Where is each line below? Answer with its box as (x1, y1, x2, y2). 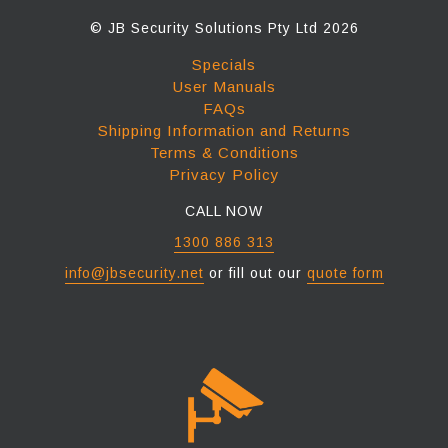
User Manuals (172, 78, 276, 95)
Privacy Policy (168, 166, 280, 183)
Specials (192, 56, 256, 73)
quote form (306, 265, 384, 281)
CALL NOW (185, 203, 263, 219)
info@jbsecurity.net (64, 265, 204, 281)
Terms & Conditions (149, 144, 299, 161)
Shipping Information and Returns (97, 122, 351, 139)
